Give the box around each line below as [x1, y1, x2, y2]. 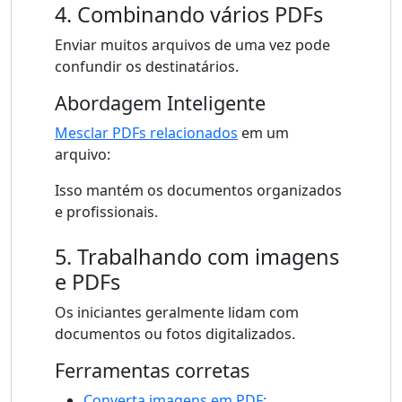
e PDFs [55, 267, 120, 297]
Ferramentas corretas [55, 357, 249, 384]
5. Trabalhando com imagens [55, 242, 339, 272]
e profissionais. [55, 202, 158, 223]
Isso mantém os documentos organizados [55, 180, 342, 201]
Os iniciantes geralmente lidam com [55, 302, 299, 323]
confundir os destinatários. [55, 57, 239, 77]
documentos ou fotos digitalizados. [55, 324, 295, 345]
